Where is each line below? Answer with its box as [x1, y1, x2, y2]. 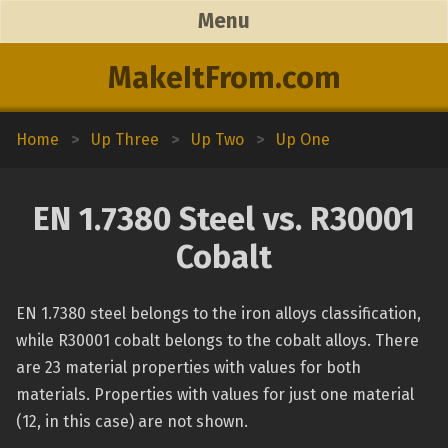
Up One [276, 130, 330, 149]
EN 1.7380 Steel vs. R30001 [33, 200, 415, 238]
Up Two [191, 130, 244, 149]
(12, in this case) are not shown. [16, 412, 248, 431]
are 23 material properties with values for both [16, 358, 361, 377]
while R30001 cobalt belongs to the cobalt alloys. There [16, 331, 419, 350]
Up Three [91, 130, 159, 149]
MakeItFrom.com [107, 60, 341, 96]
